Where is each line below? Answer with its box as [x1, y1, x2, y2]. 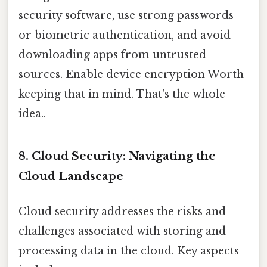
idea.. [18, 107, 46, 121]
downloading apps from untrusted [18, 48, 206, 62]
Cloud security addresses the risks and [18, 205, 226, 219]
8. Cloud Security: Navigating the [18, 149, 216, 163]
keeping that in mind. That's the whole [18, 88, 225, 101]
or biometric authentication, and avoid [18, 29, 231, 42]
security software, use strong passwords [18, 9, 234, 23]
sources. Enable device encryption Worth [18, 68, 244, 82]
